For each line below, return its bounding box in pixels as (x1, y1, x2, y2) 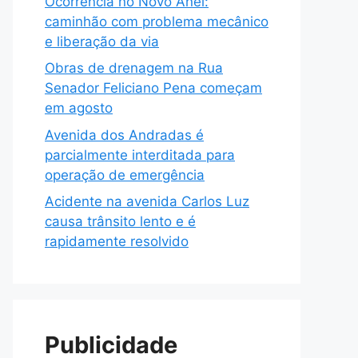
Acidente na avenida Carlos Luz (45, 193, 249, 210)
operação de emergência (45, 166, 205, 183)
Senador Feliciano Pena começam (45, 80, 262, 97)
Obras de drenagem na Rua (45, 60, 223, 77)
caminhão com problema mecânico (45, 13, 268, 30)
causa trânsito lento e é (45, 213, 196, 230)
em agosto (45, 100, 113, 117)
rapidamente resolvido (45, 233, 189, 250)
